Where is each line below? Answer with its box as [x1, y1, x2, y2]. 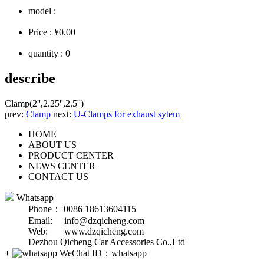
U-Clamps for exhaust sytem [74, 109, 180, 120]
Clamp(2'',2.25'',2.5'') [5, 98, 84, 109]
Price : [28, 27, 54, 38]
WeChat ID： [57, 248, 111, 259]
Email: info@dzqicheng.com [5, 216, 144, 226]
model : [28, 6, 56, 16]
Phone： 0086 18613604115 [5, 204, 136, 214]
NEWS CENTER [28, 161, 95, 171]
